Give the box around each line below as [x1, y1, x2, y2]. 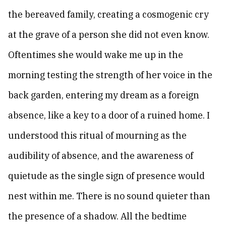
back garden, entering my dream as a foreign [8, 89, 199, 101]
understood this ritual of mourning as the [8, 130, 187, 141]
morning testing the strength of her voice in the [8, 69, 212, 81]
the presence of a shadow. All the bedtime [8, 210, 187, 222]
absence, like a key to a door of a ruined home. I [8, 109, 210, 121]
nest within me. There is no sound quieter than [8, 190, 210, 202]
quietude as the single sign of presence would [8, 170, 205, 182]
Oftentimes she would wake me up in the [8, 49, 183, 61]
